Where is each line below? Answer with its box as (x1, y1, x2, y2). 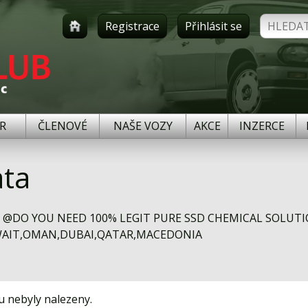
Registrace (105, 19, 159, 34)
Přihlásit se (185, 19, 242, 34)
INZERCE (239, 118, 285, 133)
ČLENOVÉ (38, 118, 87, 133)
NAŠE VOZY (113, 118, 173, 133)
